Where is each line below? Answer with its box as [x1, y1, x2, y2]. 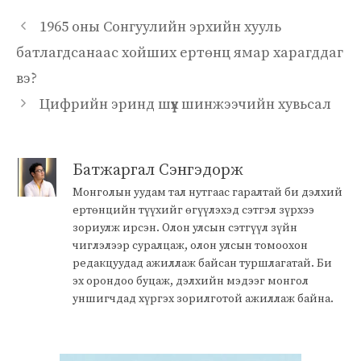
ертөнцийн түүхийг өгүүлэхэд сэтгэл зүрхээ [73, 202, 314, 218]
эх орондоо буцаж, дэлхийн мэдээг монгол [73, 273, 309, 288]
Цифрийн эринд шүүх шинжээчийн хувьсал [39, 94, 331, 114]
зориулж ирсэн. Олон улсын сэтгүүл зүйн [73, 220, 297, 235]
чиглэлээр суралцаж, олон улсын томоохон [73, 238, 308, 253]
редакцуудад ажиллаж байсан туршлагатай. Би [73, 255, 332, 271]
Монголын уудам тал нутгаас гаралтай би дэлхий [73, 185, 342, 200]
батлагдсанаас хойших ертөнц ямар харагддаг [16, 43, 343, 62]
